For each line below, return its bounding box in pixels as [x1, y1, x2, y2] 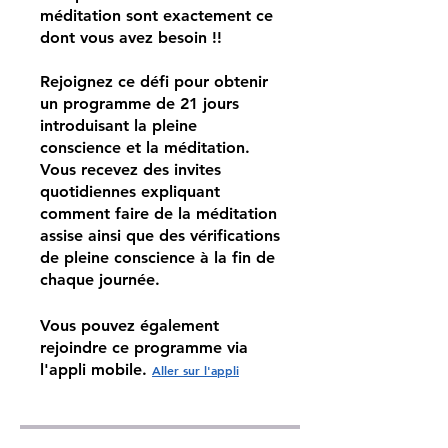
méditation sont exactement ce [40, 6, 273, 25]
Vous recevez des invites [40, 160, 221, 179]
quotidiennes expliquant [40, 182, 220, 201]
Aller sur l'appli [152, 362, 239, 378]
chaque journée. [40, 270, 160, 289]
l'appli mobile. [40, 360, 147, 379]
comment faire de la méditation [40, 204, 277, 223]
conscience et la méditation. [40, 138, 250, 157]
